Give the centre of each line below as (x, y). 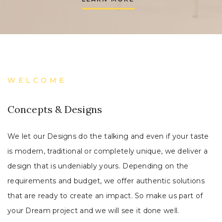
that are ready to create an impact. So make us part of (105, 196)
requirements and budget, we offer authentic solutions (106, 181)
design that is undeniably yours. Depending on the (98, 166)
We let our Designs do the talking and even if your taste (108, 137)
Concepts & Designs (55, 110)
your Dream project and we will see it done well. (93, 211)
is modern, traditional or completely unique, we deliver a (108, 151)
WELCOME (37, 81)
